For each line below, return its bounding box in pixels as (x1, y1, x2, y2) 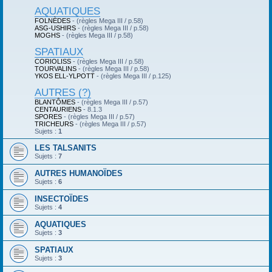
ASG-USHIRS (35, 24, 76, 32)
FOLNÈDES (35, 17, 70, 24)
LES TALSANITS (35, 143, 97, 152)
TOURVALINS (35, 65, 76, 72)
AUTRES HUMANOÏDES (35, 169, 123, 178)
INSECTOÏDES (35, 194, 89, 203)
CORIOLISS (35, 58, 71, 65)
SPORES (35, 113, 62, 120)
